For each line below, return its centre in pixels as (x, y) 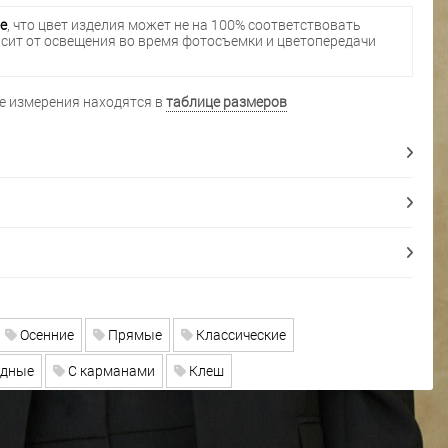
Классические (239, 334)
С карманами (109, 370)
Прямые (133, 334)
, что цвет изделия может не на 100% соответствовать (184, 25)
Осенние (45, 334)
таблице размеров (226, 101)
